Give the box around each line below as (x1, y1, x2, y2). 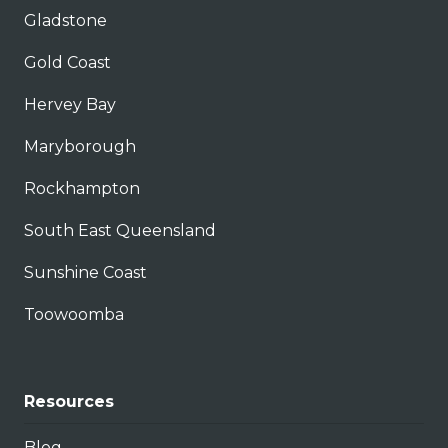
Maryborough (24, 136, 136, 156)
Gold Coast (24, 52, 111, 72)
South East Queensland (24, 220, 216, 240)
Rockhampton (24, 178, 140, 198)
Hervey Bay (24, 94, 116, 114)
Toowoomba (24, 304, 124, 324)
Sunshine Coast (24, 262, 147, 282)
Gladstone (24, 10, 107, 30)
